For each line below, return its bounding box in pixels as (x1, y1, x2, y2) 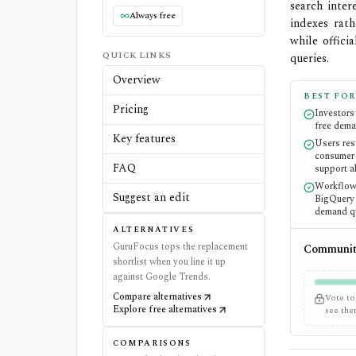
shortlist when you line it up (113, 253, 226, 269)
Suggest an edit (113, 188, 190, 206)
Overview (113, 71, 161, 88)
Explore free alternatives (113, 301, 217, 317)
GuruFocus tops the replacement (113, 238, 248, 254)
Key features (113, 130, 176, 147)
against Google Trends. (113, 269, 211, 284)
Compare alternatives (113, 288, 202, 304)
